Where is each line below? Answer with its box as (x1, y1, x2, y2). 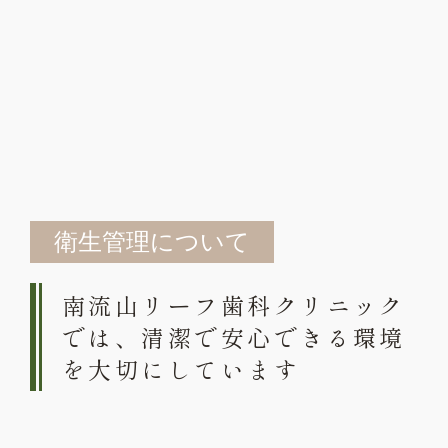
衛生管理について (54, 229, 250, 255)
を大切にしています (62, 352, 301, 386)
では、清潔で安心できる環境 (62, 320, 406, 354)
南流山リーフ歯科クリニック (62, 288, 406, 322)
